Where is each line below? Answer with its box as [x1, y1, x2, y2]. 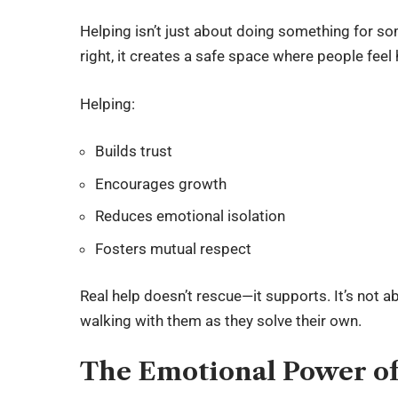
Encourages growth [95, 174, 227, 193]
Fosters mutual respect [95, 239, 252, 258]
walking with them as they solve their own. [80, 312, 362, 330]
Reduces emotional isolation [95, 207, 286, 226]
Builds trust [95, 142, 173, 161]
